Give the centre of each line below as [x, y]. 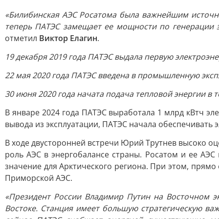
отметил [22, 38]
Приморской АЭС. [39, 178]
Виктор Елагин [68, 38]
